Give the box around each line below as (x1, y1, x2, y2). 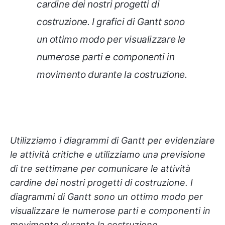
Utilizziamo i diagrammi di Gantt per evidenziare (10, 135, 215, 146)
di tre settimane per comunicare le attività (10, 163, 190, 174)
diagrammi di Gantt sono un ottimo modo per (10, 191, 203, 202)
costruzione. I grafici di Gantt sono (37, 16, 185, 28)
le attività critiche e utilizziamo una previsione (10, 149, 205, 160)
